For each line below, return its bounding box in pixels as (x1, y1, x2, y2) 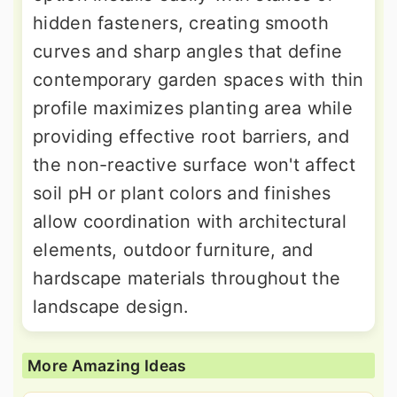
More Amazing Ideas (27, 355, 187, 375)
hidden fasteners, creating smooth (33, 12, 329, 34)
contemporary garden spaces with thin (33, 68, 364, 90)
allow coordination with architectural (33, 210, 347, 232)
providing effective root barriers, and (33, 125, 350, 147)
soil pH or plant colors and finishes (33, 182, 331, 204)
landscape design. (33, 295, 190, 317)
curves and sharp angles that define (33, 40, 343, 62)
